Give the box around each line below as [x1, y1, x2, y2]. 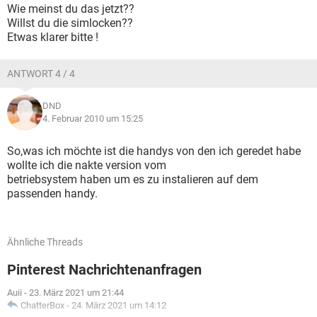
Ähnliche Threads [7, 236, 83, 248]
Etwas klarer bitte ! [7, 30, 98, 44]
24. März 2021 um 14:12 [71, 300, 166, 311]
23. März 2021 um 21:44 [29, 287, 124, 298]
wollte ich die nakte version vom [7, 158, 166, 172]
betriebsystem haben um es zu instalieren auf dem [7, 173, 258, 186]
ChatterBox [21, 300, 64, 311]
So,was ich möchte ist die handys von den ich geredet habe [7, 144, 301, 158]
